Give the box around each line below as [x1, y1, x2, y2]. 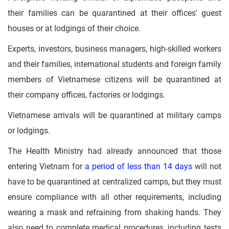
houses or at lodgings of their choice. [8, 24, 141, 33]
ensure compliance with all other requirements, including [8, 192, 221, 202]
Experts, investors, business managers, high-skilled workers [8, 44, 221, 54]
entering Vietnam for [8, 162, 85, 171]
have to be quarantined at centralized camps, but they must [8, 177, 221, 187]
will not [192, 162, 221, 171]
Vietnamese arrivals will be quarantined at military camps [8, 110, 221, 120]
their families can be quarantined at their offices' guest [8, 8, 221, 18]
